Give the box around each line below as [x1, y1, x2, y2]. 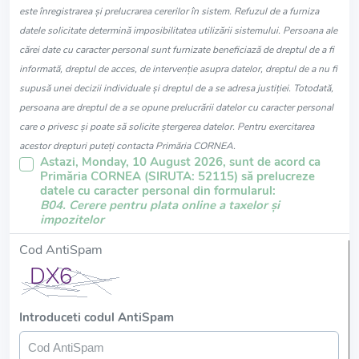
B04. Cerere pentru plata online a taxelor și [39, 197, 280, 214]
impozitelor [39, 212, 104, 228]
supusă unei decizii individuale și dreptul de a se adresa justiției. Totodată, [19, 82, 333, 95]
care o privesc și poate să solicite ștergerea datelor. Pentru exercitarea [19, 120, 314, 134]
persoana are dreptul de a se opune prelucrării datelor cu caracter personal [19, 101, 333, 115]
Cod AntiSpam [19, 241, 103, 260]
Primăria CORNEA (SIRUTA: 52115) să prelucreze [39, 168, 315, 185]
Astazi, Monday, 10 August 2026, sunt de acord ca [39, 154, 321, 171]
